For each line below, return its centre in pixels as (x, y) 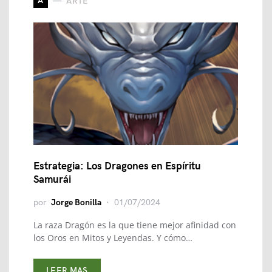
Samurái (52, 180)
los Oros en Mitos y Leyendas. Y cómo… (113, 238)
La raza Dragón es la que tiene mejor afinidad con (135, 225)
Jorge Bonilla (76, 202)
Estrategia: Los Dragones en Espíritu (117, 166)
